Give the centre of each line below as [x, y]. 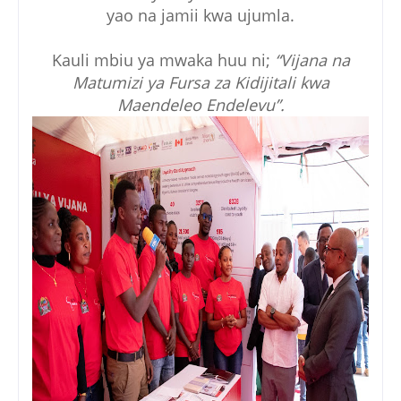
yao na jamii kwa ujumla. [200, 15]
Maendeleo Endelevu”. [200, 104]
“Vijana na [312, 60]
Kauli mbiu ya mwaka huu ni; [163, 60]
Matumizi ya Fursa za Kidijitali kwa [200, 82]
